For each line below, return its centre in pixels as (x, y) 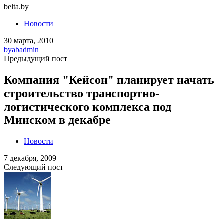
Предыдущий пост (36, 58)
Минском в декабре (57, 120)
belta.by (16, 7)
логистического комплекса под (88, 106)
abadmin (25, 50)
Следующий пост (34, 167)
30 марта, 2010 (29, 41)
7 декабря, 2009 (30, 158)
